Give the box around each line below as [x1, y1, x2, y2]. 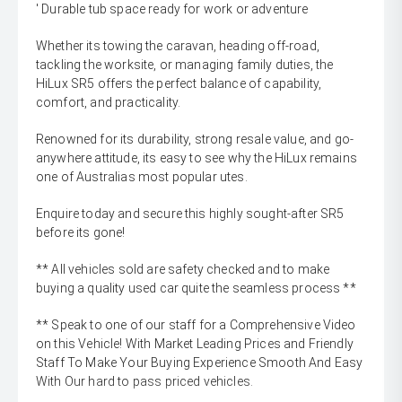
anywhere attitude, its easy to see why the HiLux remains [36, 151, 357, 166]
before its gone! [36, 225, 126, 240]
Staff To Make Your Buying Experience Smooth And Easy [36, 355, 363, 371]
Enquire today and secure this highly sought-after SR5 [36, 206, 345, 222]
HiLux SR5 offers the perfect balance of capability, [36, 76, 322, 92]
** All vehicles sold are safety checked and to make [36, 262, 330, 277]
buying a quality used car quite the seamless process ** [36, 281, 356, 296]
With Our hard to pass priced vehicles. [36, 374, 254, 389]
